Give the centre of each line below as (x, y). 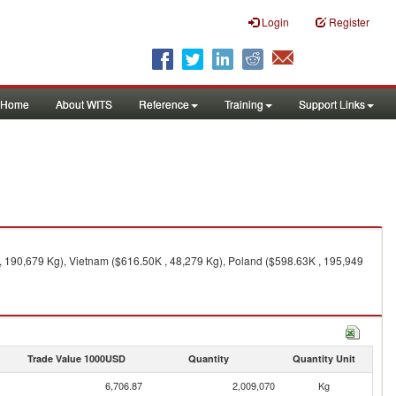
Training (244, 104)
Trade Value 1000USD (76, 358)
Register (349, 22)
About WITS (84, 104)
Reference (164, 104)
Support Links (332, 104)
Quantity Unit (324, 358)
